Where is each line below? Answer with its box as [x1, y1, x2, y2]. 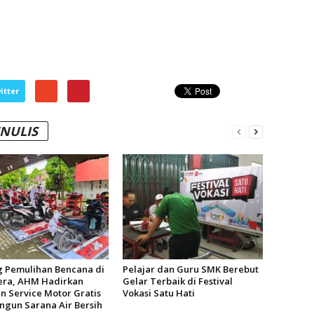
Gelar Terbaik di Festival [122, 275, 233, 287]
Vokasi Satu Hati [122, 287, 195, 299]
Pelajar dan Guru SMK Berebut [122, 263, 259, 275]
